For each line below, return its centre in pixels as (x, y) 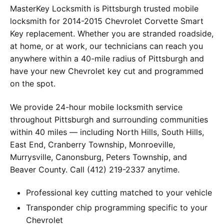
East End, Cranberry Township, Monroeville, (92, 144)
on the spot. (33, 84)
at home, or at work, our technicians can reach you (106, 46)
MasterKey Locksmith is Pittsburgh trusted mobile (104, 9)
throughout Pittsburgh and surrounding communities (109, 119)
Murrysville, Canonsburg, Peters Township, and (98, 157)
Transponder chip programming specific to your (117, 208)
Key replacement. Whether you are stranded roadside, (112, 34)
